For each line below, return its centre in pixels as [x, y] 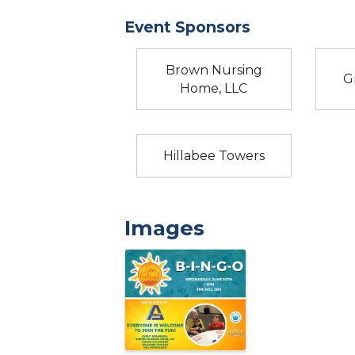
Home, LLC [214, 88]
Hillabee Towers [214, 155]
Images [164, 228]
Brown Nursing [214, 70]
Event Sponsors [187, 27]
